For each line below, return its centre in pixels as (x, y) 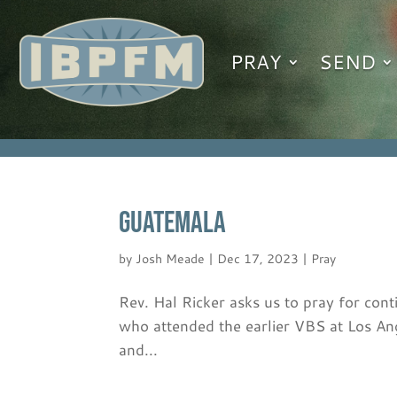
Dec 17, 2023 (258, 258)
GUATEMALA (173, 222)
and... (139, 349)
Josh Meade (171, 258)
